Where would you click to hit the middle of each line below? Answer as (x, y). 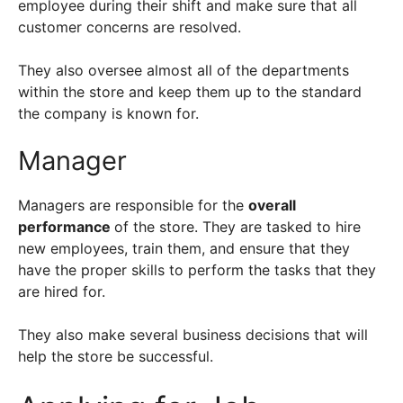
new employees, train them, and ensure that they (184, 248)
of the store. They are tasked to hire (237, 227)
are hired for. (64, 291)
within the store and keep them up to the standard (190, 92)
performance (66, 227)
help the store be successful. (116, 356)
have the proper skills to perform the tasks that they (197, 270)
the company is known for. (108, 113)
